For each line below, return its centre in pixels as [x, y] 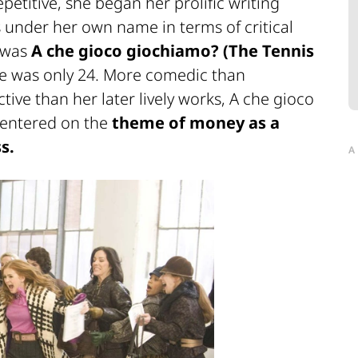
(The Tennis [267, 51]
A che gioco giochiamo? [125, 51]
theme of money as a [196, 123]
